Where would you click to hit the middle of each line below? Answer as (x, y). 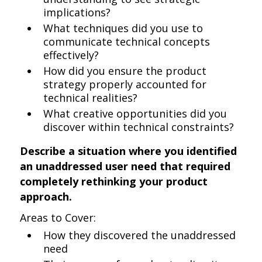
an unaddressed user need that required (125, 166)
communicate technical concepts (127, 42)
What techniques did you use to (123, 28)
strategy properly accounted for (125, 84)
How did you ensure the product (125, 71)
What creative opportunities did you (135, 113)
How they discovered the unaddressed (140, 235)
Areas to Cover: (58, 218)
